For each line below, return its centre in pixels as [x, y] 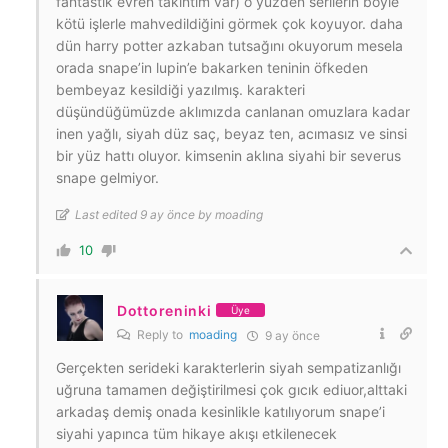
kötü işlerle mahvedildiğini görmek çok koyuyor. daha [229, 23]
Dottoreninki [164, 310]
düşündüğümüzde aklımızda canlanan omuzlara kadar [233, 111]
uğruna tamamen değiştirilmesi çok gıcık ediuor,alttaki [231, 389]
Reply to [161, 334]
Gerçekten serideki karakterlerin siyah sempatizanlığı [228, 367]
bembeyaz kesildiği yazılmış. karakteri [180, 89]
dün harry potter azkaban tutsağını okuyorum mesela [229, 45]
